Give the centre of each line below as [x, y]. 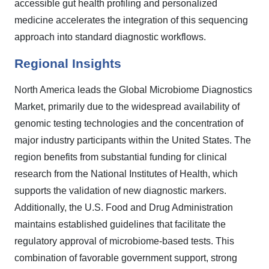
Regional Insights [68, 64]
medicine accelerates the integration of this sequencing [131, 20]
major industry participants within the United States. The [133, 140]
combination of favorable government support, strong [126, 258]
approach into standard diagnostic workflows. [110, 37]
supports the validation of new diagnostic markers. [120, 191]
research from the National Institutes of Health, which [126, 174]
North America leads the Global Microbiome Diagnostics [133, 90]
